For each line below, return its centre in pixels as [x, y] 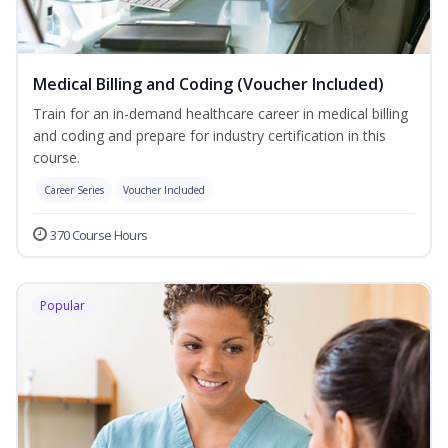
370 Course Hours [99, 235]
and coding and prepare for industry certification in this [209, 136]
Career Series [74, 190]
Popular [62, 306]
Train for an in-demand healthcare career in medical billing [220, 114]
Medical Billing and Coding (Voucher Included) [208, 84]
